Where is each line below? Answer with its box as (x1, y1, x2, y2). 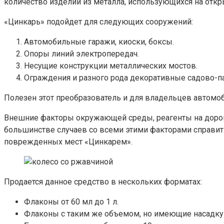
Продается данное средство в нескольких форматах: (4, 176, 202, 186)
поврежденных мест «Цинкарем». (4, 136, 132, 146)
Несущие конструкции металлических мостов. (24, 60, 197, 70)
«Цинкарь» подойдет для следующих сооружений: (4, 16, 193, 26)
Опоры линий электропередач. (24, 48, 139, 58)
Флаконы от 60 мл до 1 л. (24, 196, 118, 206)
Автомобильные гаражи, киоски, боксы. (24, 36, 174, 46)
